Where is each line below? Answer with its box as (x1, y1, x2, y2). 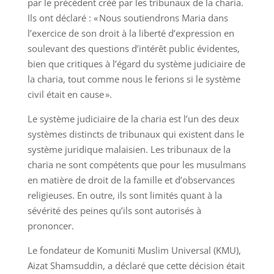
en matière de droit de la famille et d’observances (27, 174, 235, 186)
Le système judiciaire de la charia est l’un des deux (27, 113, 239, 125)
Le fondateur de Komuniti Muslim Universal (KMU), (27, 244, 241, 256)
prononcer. (27, 220, 74, 232)
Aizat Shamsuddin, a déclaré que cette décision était (27, 259, 245, 272)
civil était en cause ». (27, 88, 112, 100)
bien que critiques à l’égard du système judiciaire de (27, 57, 245, 70)
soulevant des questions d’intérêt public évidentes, (27, 42, 240, 54)
